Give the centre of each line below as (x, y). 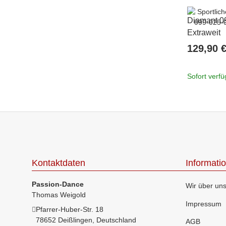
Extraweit (204, 33)
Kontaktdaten (59, 163)
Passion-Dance (58, 184)
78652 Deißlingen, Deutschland (86, 220)
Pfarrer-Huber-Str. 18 (70, 210)
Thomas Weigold (59, 195)
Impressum (203, 204)
